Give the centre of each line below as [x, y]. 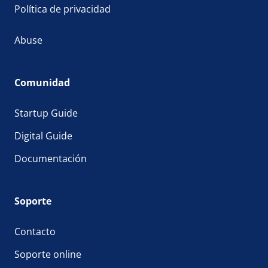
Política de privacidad [63, 9]
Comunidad [42, 82]
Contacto [35, 231]
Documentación [51, 158]
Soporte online [48, 254]
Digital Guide [43, 135]
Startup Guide [46, 113]
